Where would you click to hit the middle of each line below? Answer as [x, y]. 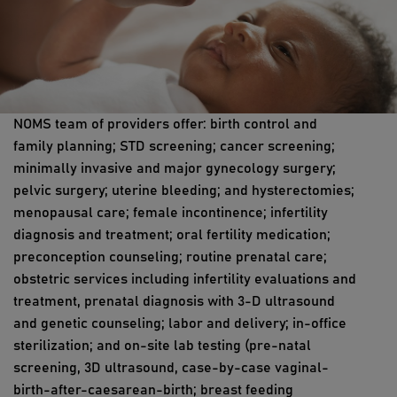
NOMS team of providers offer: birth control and [165, 124]
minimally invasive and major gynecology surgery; [175, 168]
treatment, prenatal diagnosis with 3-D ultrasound [174, 301]
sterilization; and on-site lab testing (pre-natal [162, 346]
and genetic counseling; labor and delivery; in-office [180, 323]
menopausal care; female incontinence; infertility [171, 213]
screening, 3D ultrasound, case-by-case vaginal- [171, 368]
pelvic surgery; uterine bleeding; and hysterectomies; [184, 191]
